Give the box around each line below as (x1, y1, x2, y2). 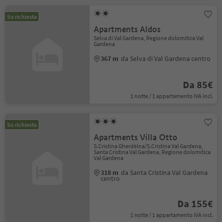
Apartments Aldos (94, 24, 161, 35)
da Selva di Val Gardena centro (121, 54, 211, 63)
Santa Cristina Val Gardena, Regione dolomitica (94, 148, 211, 156)
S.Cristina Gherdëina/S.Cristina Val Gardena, (94, 142, 203, 150)
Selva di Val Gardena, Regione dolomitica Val (94, 34, 204, 42)
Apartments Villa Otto (94, 132, 178, 143)
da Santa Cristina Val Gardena (121, 168, 208, 177)
